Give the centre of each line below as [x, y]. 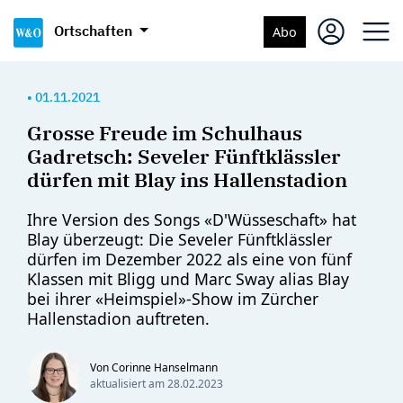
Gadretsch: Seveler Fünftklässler [184, 156]
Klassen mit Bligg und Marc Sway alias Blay [188, 279]
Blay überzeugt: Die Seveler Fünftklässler [179, 239]
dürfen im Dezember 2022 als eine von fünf [189, 259]
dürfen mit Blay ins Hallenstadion [187, 179]
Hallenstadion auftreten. [118, 318]
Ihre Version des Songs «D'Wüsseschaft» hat [192, 219]
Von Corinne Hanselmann [154, 367]
